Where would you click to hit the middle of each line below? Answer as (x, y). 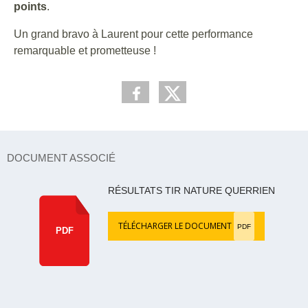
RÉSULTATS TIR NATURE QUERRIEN (191, 190)
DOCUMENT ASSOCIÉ (61, 158)
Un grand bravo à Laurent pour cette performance (133, 34)
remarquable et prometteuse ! (85, 51)
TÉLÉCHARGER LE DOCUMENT (176, 226)
